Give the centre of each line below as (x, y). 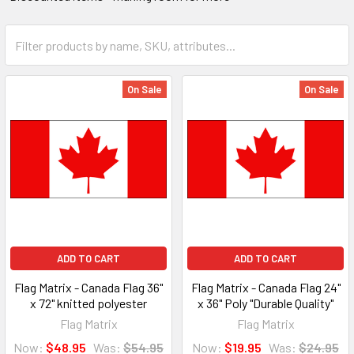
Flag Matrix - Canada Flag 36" (88, 287)
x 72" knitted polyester (88, 303)
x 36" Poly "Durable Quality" (265, 303)
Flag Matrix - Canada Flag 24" (265, 287)
